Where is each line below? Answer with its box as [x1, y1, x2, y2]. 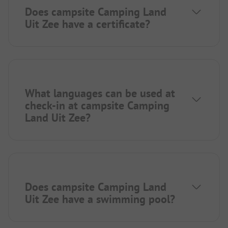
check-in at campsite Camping [25, 98, 169, 112]
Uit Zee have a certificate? [25, 16, 150, 31]
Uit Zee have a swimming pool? [25, 191, 175, 206]
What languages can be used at [25, 85, 175, 100]
